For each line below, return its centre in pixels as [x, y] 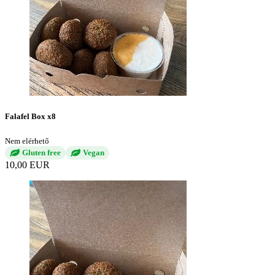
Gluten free [41, 153]
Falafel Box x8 [30, 116]
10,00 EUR [27, 165]
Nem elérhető [27, 141]
